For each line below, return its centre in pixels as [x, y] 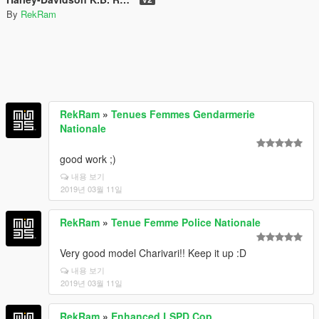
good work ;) [88, 158]
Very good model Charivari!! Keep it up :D [153, 252]
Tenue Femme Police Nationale [186, 222]
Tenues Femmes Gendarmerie [183, 114]
